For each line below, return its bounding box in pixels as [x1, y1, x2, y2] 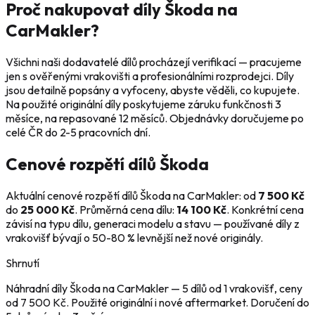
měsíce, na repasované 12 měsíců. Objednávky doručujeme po [6, 111, 304, 126]
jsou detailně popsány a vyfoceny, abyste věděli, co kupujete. [6, 83, 300, 98]
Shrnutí [6, 255, 39, 270]
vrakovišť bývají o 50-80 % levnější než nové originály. [6, 230, 263, 245]
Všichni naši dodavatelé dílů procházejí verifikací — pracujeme [6, 55, 302, 70]
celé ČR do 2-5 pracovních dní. [6, 125, 150, 140]
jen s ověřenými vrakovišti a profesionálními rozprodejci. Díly [6, 69, 294, 84]
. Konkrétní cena [226, 202, 304, 217]
